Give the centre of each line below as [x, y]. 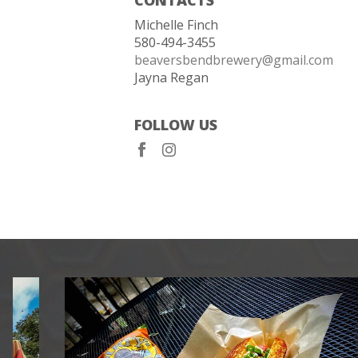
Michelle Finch [177, 24]
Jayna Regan [172, 77]
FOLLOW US [176, 124]
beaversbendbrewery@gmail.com [234, 60]
